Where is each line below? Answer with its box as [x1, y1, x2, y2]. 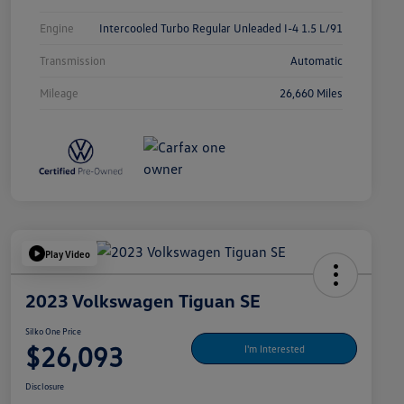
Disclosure [25, 381, 64, 392]
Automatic [290, 53, 343, 69]
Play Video [45, 247, 90, 260]
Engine [40, 21, 74, 36]
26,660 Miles [280, 86, 343, 101]
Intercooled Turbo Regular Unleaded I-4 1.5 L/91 [99, 21, 343, 36]
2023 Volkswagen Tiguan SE [25, 289, 261, 312]
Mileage [40, 86, 78, 101]
